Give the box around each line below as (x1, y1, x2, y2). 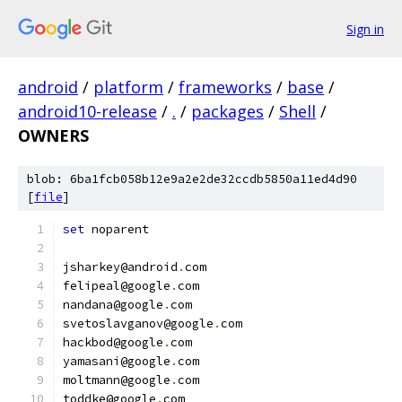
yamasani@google (63, 354, 170, 369)
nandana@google (63, 297, 163, 312)
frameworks (179, 76, 272, 98)
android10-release (18, 100, 157, 122)
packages (191, 100, 264, 122)
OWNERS (18, 125, 89, 146)
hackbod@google (63, 335, 163, 350)
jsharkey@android (63, 259, 178, 275)
